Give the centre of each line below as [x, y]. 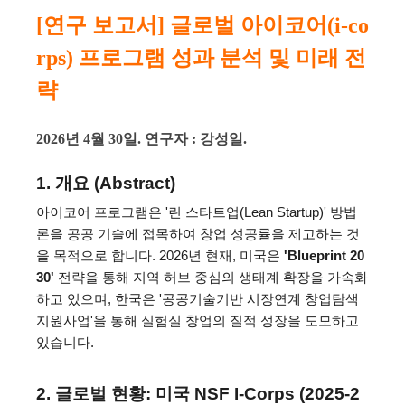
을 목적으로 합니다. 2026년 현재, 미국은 [160, 256]
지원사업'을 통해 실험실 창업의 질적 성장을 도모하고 [198, 321]
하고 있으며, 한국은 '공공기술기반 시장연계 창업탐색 [198, 299]
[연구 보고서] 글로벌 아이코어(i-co [202, 25]
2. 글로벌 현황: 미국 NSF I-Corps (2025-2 [198, 394]
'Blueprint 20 [324, 256]
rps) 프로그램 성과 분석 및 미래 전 [201, 58]
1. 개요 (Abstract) [106, 183]
